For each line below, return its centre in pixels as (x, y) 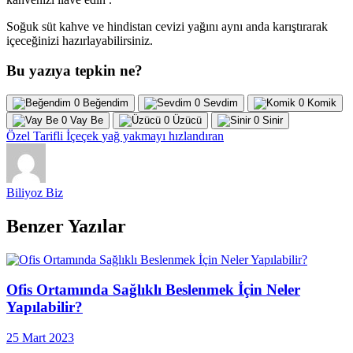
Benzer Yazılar (66, 226)
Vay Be (87, 120)
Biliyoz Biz (35, 192)
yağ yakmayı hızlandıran (163, 136)
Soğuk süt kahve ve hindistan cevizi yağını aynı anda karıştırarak (167, 26)
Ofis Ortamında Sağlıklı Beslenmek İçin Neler (153, 290)
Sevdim (221, 102)
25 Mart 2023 (40, 338)
